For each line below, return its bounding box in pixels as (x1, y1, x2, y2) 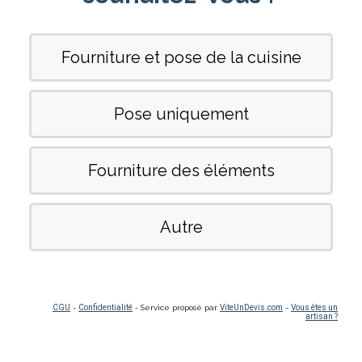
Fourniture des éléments (87, 161, 275, 180)
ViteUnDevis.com (220, 303, 283, 312)
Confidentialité (78, 303, 133, 312)
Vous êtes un (291, 303, 338, 312)
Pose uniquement (113, 104, 249, 124)
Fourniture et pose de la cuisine (61, 48, 301, 67)
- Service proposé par (133, 303, 220, 312)
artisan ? (305, 312, 338, 321)
